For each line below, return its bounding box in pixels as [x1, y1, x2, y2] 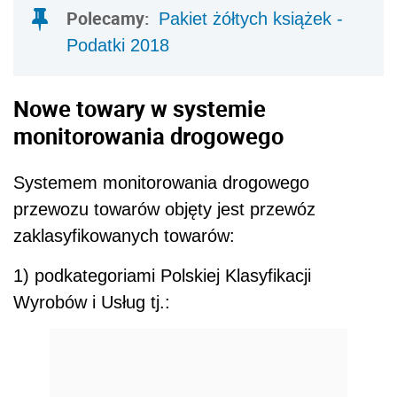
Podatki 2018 [66, 35, 169, 55]
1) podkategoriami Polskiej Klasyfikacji [13, 265, 311, 285]
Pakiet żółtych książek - [159, 8, 343, 28]
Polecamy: [66, 5, 159, 30]
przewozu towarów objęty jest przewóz [13, 198, 315, 219]
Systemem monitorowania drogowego [13, 172, 309, 192]
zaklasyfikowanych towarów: [13, 225, 235, 245]
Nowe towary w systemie [13, 93, 266, 124]
